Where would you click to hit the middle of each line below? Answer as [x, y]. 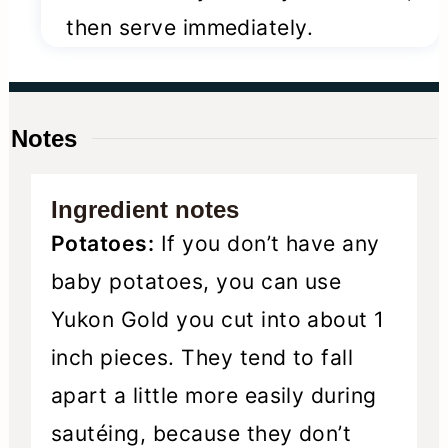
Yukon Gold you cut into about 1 [217, 320]
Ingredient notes [144, 210]
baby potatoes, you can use [196, 282]
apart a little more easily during [213, 396]
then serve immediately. [190, 28]
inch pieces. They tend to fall [202, 358]
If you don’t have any [267, 244]
